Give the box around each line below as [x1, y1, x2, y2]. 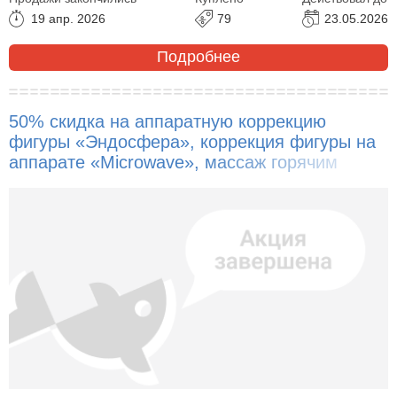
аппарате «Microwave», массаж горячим [9, 152, 338, 172]
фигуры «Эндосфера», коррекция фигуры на [9, 131, 376, 152]
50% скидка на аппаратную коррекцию [9, 111, 326, 131]
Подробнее [157, 48, 240, 66]
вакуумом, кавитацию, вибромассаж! [9, 172, 313, 192]
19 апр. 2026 [31, 11, 105, 26]
